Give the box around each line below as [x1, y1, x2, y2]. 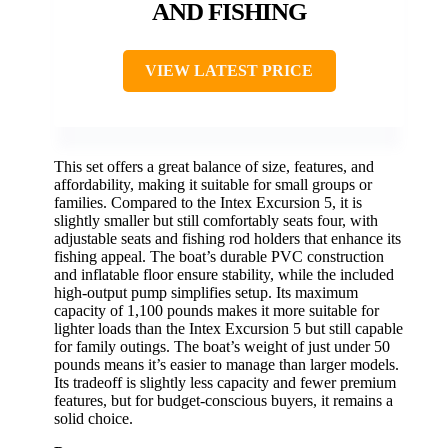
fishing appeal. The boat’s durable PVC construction [54, 248, 384, 266]
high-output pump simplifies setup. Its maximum [54, 284, 358, 302]
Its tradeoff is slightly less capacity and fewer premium [54, 374, 396, 392]
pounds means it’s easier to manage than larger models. [54, 356, 399, 374]
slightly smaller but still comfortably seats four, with [54, 212, 378, 230]
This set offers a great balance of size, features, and [54, 158, 374, 176]
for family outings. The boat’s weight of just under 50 [54, 338, 390, 356]
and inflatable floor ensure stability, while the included [54, 266, 394, 284]
